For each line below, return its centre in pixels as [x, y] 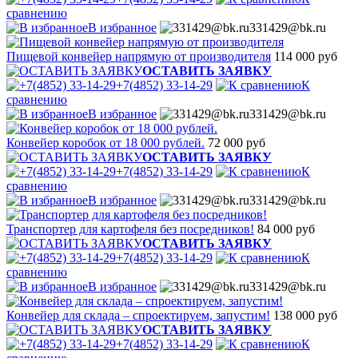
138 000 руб [305, 315]
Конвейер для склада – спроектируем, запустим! [138, 315]
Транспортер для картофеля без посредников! [130, 229]
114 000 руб [306, 56]
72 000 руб [237, 142]
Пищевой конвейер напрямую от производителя [139, 56]
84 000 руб [286, 229]
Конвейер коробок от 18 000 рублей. [105, 142]
